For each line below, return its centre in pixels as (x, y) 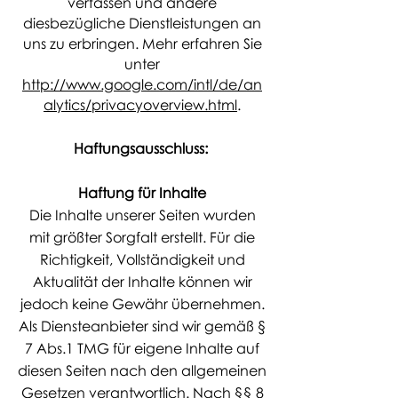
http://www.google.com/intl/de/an (142, 84)
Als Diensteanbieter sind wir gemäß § (142, 326)
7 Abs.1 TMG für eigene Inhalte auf (142, 348)
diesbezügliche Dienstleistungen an (142, 23)
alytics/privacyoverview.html (140, 105)
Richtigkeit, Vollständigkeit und (142, 259)
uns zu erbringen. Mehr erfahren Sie (142, 44)
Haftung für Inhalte (142, 193)
